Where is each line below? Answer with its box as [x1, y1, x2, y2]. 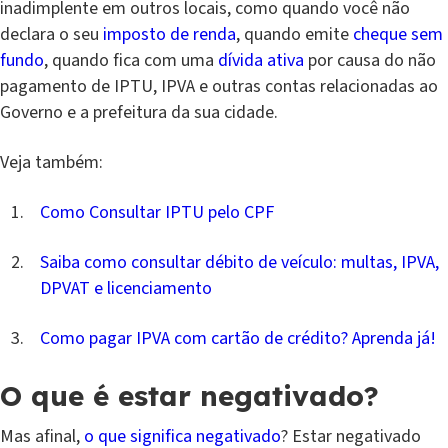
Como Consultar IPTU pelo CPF [40, 200, 274, 226]
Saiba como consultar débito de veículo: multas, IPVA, [40, 250, 439, 276]
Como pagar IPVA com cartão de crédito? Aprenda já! [40, 326, 436, 352]
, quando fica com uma [44, 48, 218, 74]
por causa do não [304, 48, 436, 74]
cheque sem [353, 22, 443, 48]
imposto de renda [103, 22, 236, 48]
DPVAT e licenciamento [40, 276, 212, 302]
